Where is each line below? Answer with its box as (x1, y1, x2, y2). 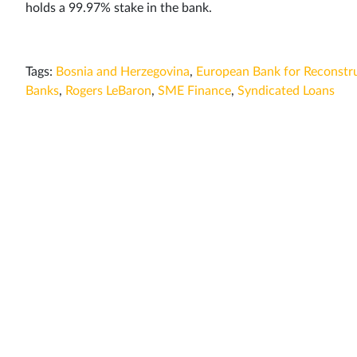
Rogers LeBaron (65, 84, 151, 97)
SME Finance (158, 84, 231, 97)
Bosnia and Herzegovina (56, 65, 190, 78)
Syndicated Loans (237, 84, 335, 97)
